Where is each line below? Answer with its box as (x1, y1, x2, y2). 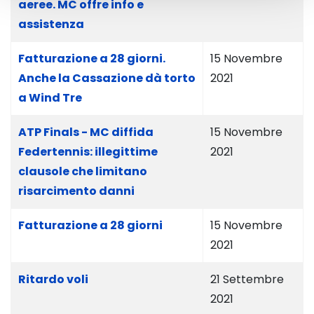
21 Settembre (210, 271, 284, 287)
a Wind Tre (18, 90, 82, 106)
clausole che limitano (18, 163, 147, 179)
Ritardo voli (18, 271, 88, 287)
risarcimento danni (18, 183, 135, 199)
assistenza (18, 16, 84, 32)
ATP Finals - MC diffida (18, 124, 153, 140)
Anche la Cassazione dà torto (18, 70, 196, 86)
